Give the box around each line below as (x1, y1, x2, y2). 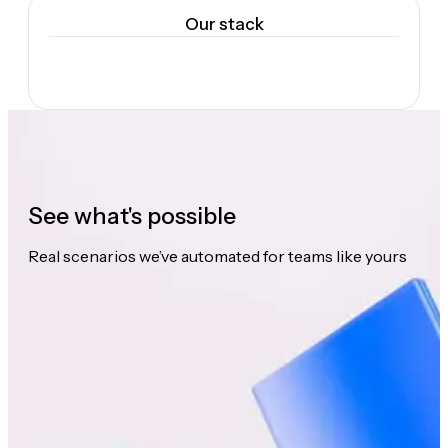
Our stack (184, 13, 264, 34)
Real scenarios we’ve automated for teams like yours (28, 246, 407, 267)
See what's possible (28, 202, 236, 231)
